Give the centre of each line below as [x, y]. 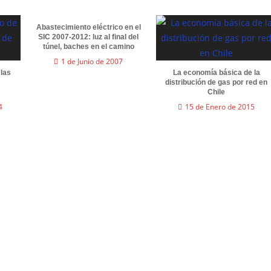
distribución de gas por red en [217, 82]
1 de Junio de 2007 [92, 61]
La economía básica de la [216, 72]
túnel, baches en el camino [88, 46]
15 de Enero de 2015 [220, 106]
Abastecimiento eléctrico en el [88, 27]
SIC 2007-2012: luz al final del [89, 37]
